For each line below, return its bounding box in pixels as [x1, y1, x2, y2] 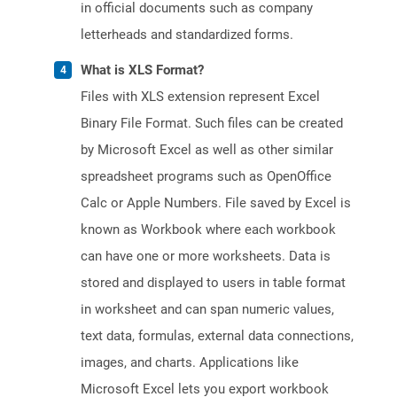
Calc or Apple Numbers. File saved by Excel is [81, 195, 351, 212]
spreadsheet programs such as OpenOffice [81, 168, 331, 185]
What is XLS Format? [81, 62, 204, 79]
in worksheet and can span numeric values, [81, 301, 334, 318]
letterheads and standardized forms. [81, 27, 293, 43]
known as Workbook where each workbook [81, 222, 336, 238]
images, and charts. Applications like [81, 354, 299, 371]
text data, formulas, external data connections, [81, 328, 354, 345]
